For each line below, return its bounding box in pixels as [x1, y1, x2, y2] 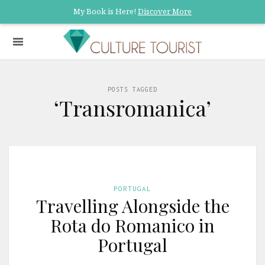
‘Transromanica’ [54, 93, 211, 122]
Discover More [138, 6, 192, 17]
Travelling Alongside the [35, 194, 230, 218]
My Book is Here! [73, 6, 138, 17]
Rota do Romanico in [50, 214, 215, 237]
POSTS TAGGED [108, 86, 157, 93]
